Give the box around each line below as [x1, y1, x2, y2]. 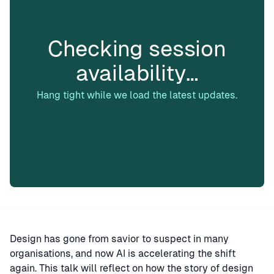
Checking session [48, 36, 226, 61]
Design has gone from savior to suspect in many [10, 233, 229, 245]
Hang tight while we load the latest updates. [37, 89, 237, 101]
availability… [75, 61, 199, 86]
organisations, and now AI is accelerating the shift [10, 248, 235, 259]
